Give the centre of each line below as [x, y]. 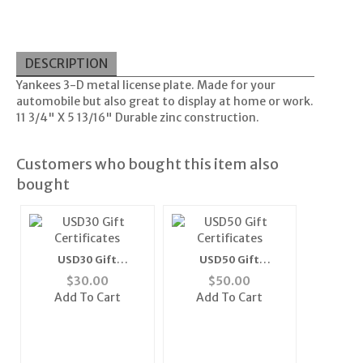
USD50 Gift [230, 260]
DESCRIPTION [66, 63]
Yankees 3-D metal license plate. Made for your [145, 85]
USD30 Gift [88, 260]
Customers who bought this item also [147, 164]
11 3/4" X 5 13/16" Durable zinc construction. [137, 118]
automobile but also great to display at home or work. [164, 102]
